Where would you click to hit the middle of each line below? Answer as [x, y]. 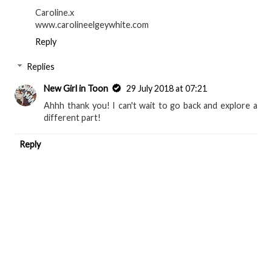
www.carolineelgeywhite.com [92, 24]
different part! [73, 118]
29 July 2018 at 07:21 [167, 89]
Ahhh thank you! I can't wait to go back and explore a [151, 106]
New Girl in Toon [76, 89]
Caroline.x [55, 12]
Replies [41, 67]
